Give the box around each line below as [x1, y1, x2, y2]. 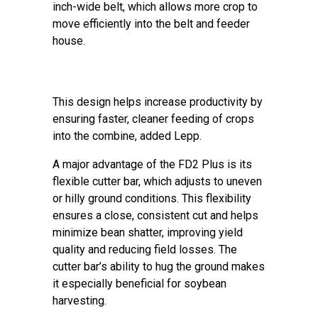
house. [53, 34, 91, 48]
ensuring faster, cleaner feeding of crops [53, 112, 254, 126]
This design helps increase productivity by [53, 95, 263, 109]
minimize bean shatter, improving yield [53, 226, 243, 239]
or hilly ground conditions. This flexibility [53, 192, 251, 205]
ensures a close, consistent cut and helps [53, 209, 258, 222]
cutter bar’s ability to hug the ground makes [53, 260, 265, 273]
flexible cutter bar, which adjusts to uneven [53, 175, 262, 188]
